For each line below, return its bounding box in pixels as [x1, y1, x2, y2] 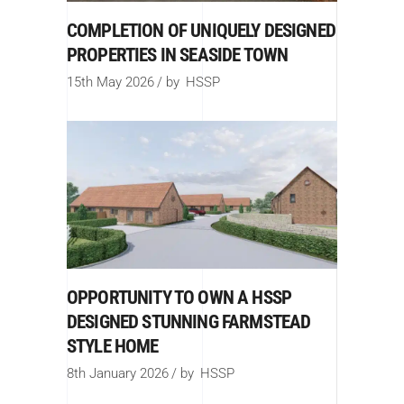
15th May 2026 [67, 74, 154, 91]
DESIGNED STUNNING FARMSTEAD [67, 311, 311, 334]
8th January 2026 [67, 365, 169, 382]
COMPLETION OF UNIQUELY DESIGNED [67, 20, 335, 42]
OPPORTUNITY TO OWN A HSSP [67, 287, 292, 309]
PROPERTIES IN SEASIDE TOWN [67, 44, 289, 67]
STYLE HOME [67, 335, 159, 358]
